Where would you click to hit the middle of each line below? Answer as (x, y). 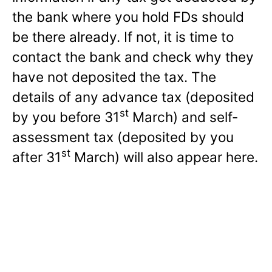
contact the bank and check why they (133, 56)
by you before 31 (66, 117)
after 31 (37, 157)
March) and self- (183, 117)
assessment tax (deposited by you (123, 137)
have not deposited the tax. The (114, 76)
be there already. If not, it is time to (123, 36)
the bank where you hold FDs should (128, 16)
